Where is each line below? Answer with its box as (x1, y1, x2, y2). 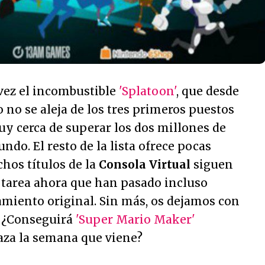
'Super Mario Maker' (76, 212, 195, 227)
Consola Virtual (99, 157, 190, 172)
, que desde (176, 83, 239, 98)
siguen (190, 157, 233, 172)
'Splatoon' (119, 83, 176, 98)
